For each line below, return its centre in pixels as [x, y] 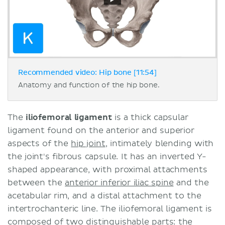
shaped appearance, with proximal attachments [107, 170]
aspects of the [39, 143]
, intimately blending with [159, 143]
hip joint [88, 143]
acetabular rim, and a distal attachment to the [104, 196]
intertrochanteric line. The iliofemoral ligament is [110, 209]
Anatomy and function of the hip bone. [89, 85]
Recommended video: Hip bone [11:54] [87, 73]
